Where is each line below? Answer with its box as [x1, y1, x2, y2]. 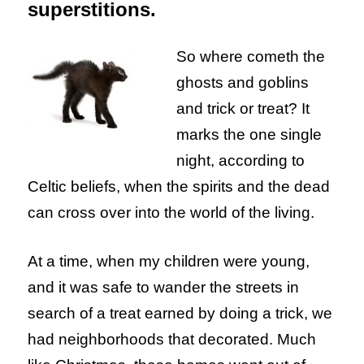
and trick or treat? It [176, 100, 310, 118]
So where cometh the [176, 48, 326, 66]
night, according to [176, 152, 305, 170]
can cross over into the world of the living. [28, 204, 315, 222]
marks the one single [176, 126, 323, 144]
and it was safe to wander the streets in [28, 279, 300, 297]
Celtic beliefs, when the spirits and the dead [28, 178, 331, 196]
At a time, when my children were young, [28, 253, 310, 271]
